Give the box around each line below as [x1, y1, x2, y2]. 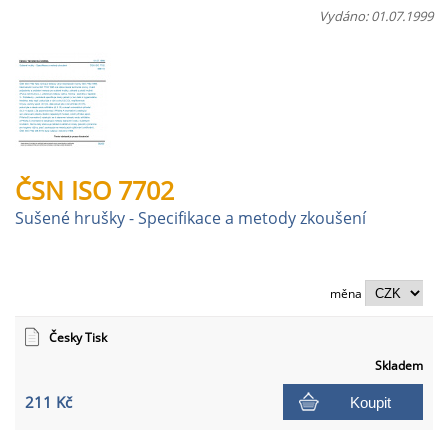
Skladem [375, 357, 423, 374]
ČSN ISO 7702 [15, 173, 174, 207]
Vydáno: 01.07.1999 [319, 7, 433, 25]
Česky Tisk [49, 328, 107, 346]
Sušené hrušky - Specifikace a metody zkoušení [15, 207, 366, 229]
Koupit [349, 393, 391, 411]
